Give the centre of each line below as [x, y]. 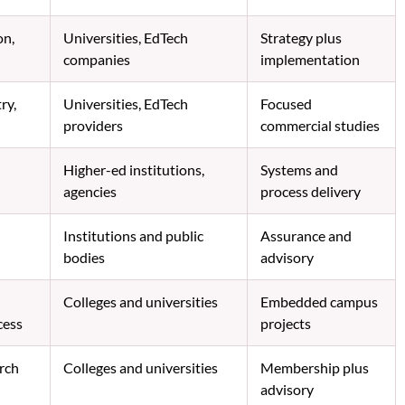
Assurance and [306, 235]
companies [96, 59]
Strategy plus [301, 37]
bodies [84, 257]
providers [93, 125]
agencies [89, 191]
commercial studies [320, 125]
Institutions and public [133, 235]
